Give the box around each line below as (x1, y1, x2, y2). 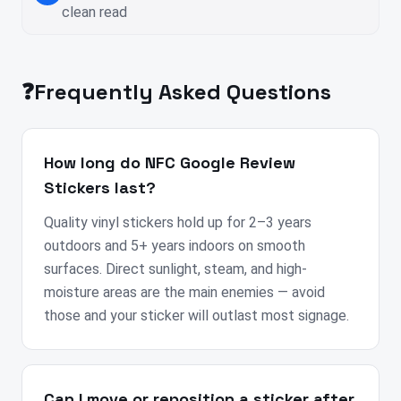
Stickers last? (44, 177, 156, 199)
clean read (62, 4, 127, 21)
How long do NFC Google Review (44, 152, 295, 174)
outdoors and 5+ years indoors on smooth (44, 237, 305, 255)
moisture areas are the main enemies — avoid (44, 284, 325, 302)
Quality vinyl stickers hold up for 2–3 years (44, 214, 311, 232)
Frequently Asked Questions (34, 78, 331, 107)
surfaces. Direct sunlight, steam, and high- (44, 260, 307, 278)
